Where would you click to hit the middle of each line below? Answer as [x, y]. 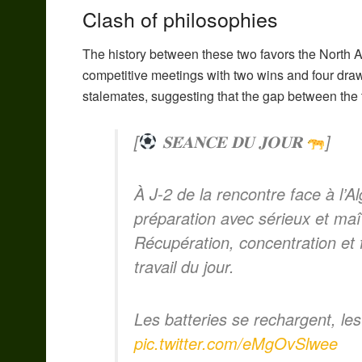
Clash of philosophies [180, 19]
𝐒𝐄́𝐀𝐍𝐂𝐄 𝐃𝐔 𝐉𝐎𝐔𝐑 [232, 141]
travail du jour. [184, 266]
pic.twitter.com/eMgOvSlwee [236, 343]
